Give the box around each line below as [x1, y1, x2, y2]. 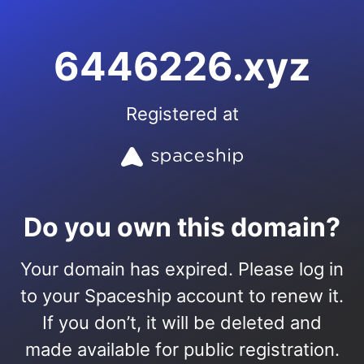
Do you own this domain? [24, 211, 340, 243]
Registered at [125, 103, 239, 124]
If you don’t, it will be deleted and [42, 312, 322, 333]
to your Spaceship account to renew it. [20, 285, 344, 306]
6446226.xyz [54, 42, 310, 90]
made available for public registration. [24, 339, 340, 360]
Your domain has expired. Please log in [20, 258, 344, 279]
